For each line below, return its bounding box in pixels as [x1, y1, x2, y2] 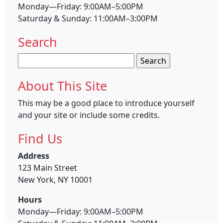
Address [18, 150, 49, 161]
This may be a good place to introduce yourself [18, 97, 195, 109]
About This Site [18, 77, 107, 94]
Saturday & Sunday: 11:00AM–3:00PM [18, 12, 158, 24]
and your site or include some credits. [18, 109, 160, 120]
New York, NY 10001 [18, 174, 93, 185]
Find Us [18, 129, 62, 147]
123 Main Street [18, 162, 77, 173]
